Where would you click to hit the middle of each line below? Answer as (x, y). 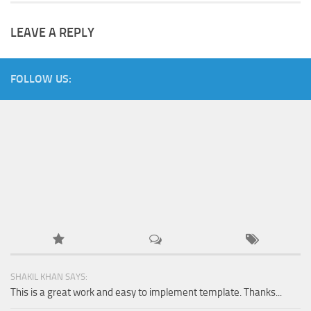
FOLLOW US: (41, 79)
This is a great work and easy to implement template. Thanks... (146, 292)
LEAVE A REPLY (52, 33)
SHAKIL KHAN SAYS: (49, 277)
